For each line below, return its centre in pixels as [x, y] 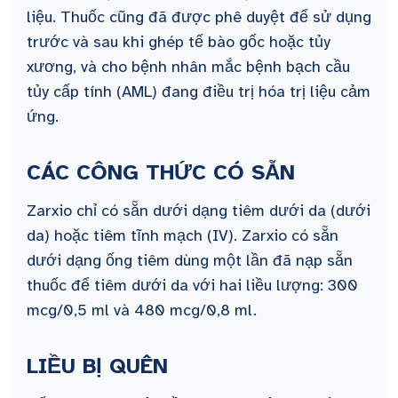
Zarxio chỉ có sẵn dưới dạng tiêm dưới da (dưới [199, 211]
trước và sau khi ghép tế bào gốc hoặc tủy [179, 42]
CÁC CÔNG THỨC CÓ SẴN [161, 172]
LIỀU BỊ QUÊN [97, 366]
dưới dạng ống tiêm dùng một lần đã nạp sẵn [190, 260]
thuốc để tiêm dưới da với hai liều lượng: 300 [192, 285]
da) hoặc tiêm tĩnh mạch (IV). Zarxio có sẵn [183, 235]
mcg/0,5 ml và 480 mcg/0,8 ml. [142, 310]
